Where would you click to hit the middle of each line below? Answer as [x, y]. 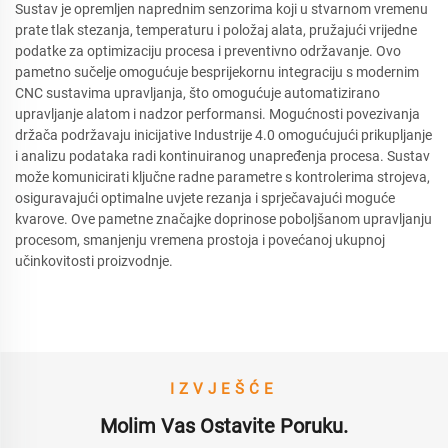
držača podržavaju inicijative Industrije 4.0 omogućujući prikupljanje [223, 135]
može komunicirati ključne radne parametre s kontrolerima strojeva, [222, 177]
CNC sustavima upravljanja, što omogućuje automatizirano [197, 93]
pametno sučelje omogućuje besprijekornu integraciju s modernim [217, 72]
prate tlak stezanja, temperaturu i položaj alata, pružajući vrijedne [216, 30]
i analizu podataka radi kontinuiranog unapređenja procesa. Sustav [222, 156]
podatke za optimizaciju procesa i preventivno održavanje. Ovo [208, 51]
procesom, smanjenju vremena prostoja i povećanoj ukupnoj [200, 240]
